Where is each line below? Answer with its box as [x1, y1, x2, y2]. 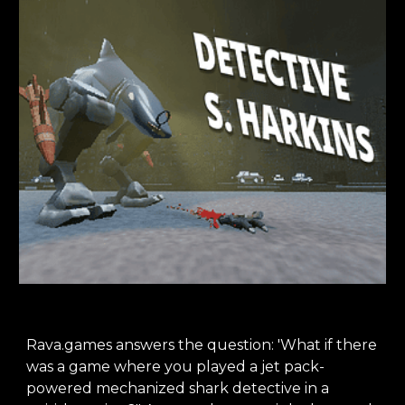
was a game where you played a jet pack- [26, 358, 325, 375]
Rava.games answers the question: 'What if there [26, 336, 378, 353]
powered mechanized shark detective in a [26, 380, 330, 397]
